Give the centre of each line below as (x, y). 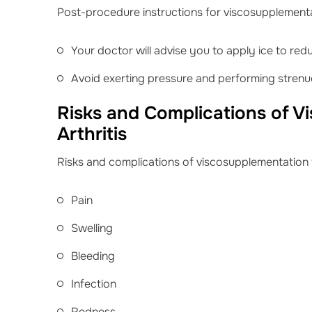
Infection (94, 284)
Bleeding (93, 256)
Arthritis (92, 134)
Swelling (92, 228)
